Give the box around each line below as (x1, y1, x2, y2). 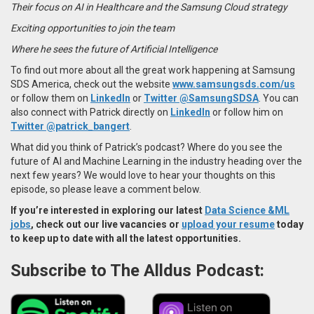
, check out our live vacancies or (31, 218, 182, 230)
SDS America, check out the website (11, 78, 172, 90)
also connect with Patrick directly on (11, 106, 170, 118)
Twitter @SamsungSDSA (144, 92, 259, 104)
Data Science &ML (205, 204, 289, 216)
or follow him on (210, 106, 283, 118)
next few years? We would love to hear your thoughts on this (11, 169, 275, 181)
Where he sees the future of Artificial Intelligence (11, 43, 219, 55)
